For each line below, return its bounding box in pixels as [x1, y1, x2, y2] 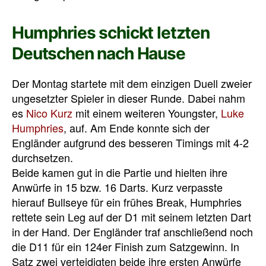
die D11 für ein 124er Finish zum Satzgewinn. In [12, 238, 239, 254]
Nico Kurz [26, 104, 72, 121]
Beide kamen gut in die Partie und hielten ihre [12, 164, 227, 180]
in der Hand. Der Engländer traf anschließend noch [12, 223, 253, 239]
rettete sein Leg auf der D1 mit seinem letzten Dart [12, 208, 251, 224]
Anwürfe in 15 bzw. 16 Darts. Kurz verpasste [12, 179, 223, 195]
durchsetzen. [12, 149, 73, 165]
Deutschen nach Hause [12, 43, 185, 64]
